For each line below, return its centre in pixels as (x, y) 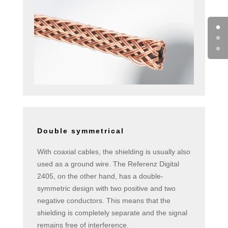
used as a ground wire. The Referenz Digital (108, 164)
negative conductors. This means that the (104, 201)
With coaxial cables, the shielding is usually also (113, 152)
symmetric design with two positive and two (106, 189)
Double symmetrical (80, 131)
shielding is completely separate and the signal (112, 213)
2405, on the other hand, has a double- (100, 176)
